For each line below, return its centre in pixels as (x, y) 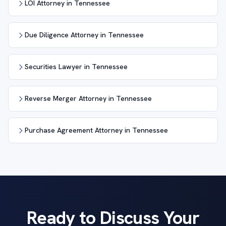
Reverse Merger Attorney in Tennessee (88, 98)
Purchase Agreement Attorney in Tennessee (96, 130)
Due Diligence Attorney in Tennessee (84, 35)
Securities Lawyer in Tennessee (76, 67)
